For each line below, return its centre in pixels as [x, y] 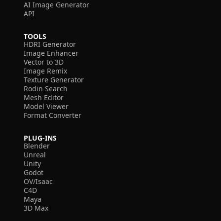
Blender [37, 146]
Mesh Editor [44, 97]
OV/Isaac [38, 181]
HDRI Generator [50, 44]
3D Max [36, 208]
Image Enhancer [51, 53]
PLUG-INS [40, 138]
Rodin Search [46, 89]
